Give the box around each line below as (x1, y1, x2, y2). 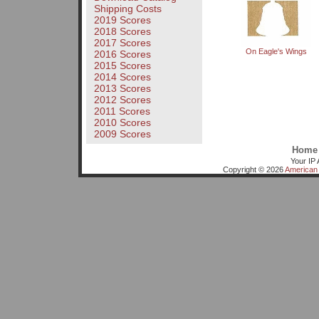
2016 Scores (93, 48, 151, 61)
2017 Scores (93, 37, 151, 49)
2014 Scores (93, 71, 151, 83)
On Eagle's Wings (245, 47, 307, 56)
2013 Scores (93, 83, 151, 95)
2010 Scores (93, 117, 151, 129)
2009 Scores (93, 128, 151, 140)
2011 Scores (93, 105, 150, 117)
